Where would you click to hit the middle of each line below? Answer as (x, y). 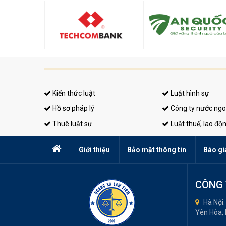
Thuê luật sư (72, 123)
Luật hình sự (189, 93)
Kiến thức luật (73, 93)
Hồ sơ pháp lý (73, 108)
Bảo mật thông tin (157, 150)
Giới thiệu (94, 150)
